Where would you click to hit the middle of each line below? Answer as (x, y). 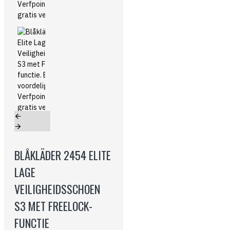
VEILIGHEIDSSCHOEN (57, 189)
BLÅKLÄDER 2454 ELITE (63, 155)
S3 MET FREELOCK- (53, 206)
